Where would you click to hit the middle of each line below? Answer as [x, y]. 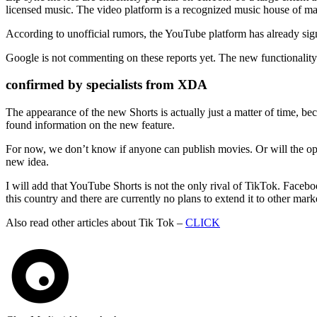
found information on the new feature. [90, 125]
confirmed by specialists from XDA [106, 85]
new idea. [27, 162]
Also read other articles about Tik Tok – [96, 223]
